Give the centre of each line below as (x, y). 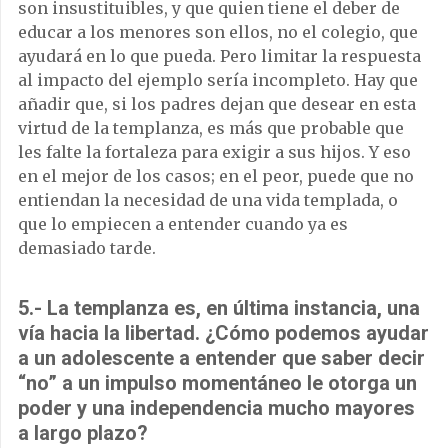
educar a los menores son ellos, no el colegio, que (218, 31)
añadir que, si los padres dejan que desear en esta (217, 103)
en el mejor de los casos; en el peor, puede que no (216, 175)
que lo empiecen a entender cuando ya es (183, 223)
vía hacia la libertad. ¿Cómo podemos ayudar (223, 332)
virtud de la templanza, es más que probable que (211, 127)
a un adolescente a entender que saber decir (221, 357)
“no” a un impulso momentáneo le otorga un (217, 382)
